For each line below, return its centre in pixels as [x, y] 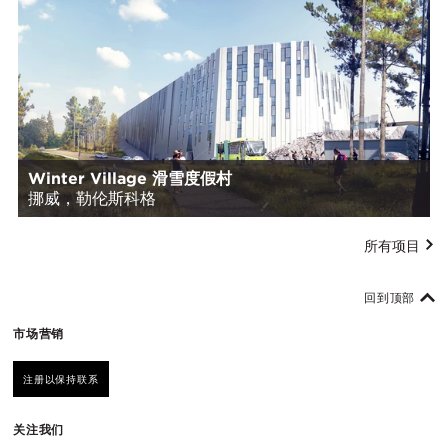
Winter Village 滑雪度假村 [130, 179]
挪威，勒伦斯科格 [92, 199]
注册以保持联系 [61, 379]
